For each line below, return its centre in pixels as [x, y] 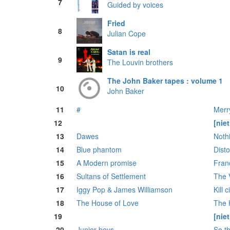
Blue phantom [99, 150]
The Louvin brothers [140, 62]
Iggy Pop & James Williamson [124, 190]
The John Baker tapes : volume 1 [165, 81]
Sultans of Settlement [111, 176]
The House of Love [108, 203]
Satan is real [129, 52]
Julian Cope [127, 34]
